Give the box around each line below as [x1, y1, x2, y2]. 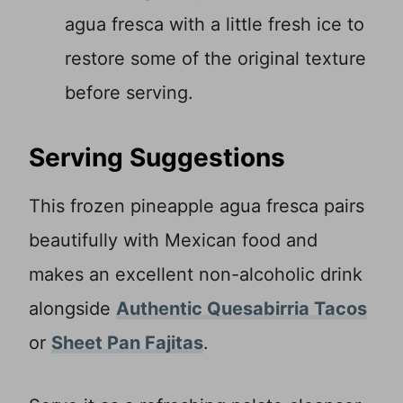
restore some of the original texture [65, 48, 366, 70]
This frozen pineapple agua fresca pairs [29, 195, 364, 218]
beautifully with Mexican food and [29, 229, 318, 252]
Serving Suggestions [29, 142, 285, 174]
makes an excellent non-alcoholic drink [29, 264, 363, 286]
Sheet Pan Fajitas [51, 332, 203, 354]
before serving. [65, 82, 193, 104]
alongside [29, 298, 116, 320]
